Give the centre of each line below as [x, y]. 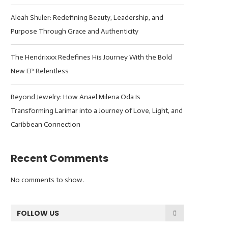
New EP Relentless [40, 71]
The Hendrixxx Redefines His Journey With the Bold [91, 57]
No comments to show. [47, 180]
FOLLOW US [38, 213]
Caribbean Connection [46, 124]
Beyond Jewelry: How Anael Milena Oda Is [76, 97]
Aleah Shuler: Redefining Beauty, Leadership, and [87, 18]
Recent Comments [60, 158]
